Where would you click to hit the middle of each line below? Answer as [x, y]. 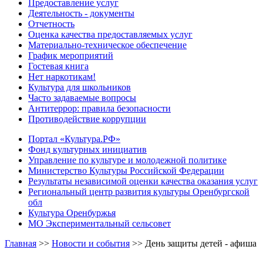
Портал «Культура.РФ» [74, 139]
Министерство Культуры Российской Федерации [126, 170]
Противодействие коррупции [87, 119]
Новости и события [91, 243]
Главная [21, 243]
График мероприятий [71, 55]
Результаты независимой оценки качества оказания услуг [143, 181]
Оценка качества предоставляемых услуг [110, 34]
